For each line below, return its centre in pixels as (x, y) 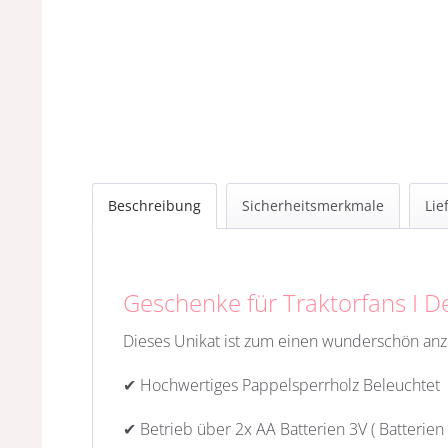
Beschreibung (154, 205)
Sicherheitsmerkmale (313, 205)
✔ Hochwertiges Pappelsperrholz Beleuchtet (281, 385)
